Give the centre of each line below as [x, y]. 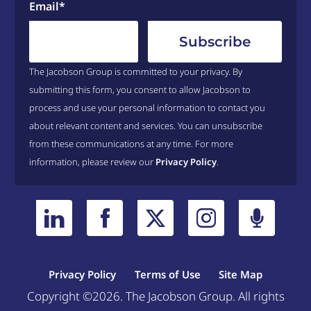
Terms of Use [167, 275]
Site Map [241, 275]
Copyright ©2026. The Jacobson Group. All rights [155, 296]
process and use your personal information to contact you [147, 108]
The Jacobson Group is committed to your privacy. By [135, 72]
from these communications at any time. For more [131, 144]
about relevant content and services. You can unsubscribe [145, 126]
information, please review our [92, 162]
